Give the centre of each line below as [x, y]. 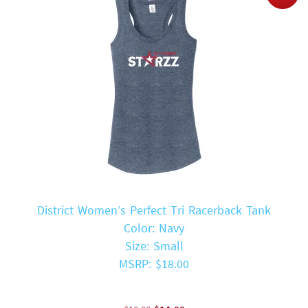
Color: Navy [154, 228]
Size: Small [154, 245]
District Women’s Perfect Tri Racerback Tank [154, 210]
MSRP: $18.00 [154, 263]
